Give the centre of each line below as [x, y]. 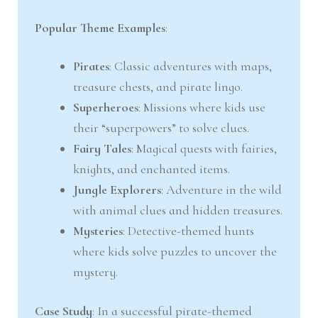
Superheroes [106, 108]
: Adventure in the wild [222, 190]
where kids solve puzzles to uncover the [175, 252]
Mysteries [98, 231]
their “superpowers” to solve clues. [161, 128]
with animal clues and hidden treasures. [178, 210]
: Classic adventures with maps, [191, 66]
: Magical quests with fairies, [204, 149]
